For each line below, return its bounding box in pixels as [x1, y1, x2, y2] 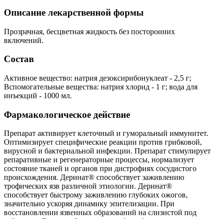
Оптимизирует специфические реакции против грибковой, [4, 138, 202, 147]
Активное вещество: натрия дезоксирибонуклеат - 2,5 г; [4, 73, 191, 82]
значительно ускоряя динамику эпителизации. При [4, 199, 175, 208]
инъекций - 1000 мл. [4, 91, 72, 100]
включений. [4, 36, 44, 44]
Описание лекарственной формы [4, 7, 144, 18]
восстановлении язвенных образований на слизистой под [4, 208, 197, 217]
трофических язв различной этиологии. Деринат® [4, 182, 172, 191]
